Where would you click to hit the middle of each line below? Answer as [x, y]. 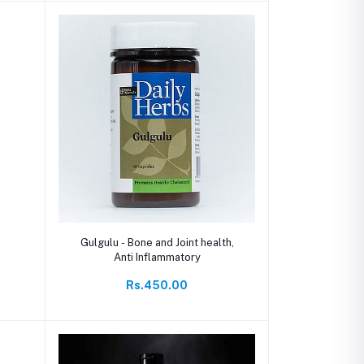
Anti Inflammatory [157, 258]
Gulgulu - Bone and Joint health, [157, 243]
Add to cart [157, 237]
